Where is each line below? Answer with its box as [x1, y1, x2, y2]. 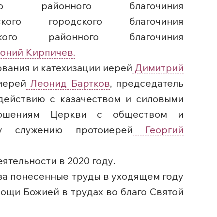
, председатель [109, 77, 184, 89]
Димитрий [132, 62, 184, 74]
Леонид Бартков [26, 77, 110, 89]
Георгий [132, 124, 184, 136]
